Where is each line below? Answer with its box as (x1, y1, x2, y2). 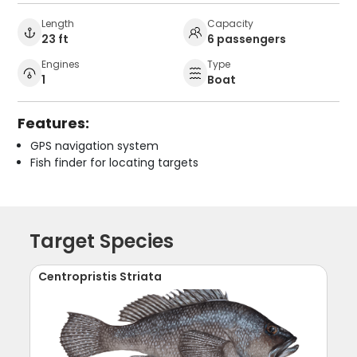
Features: (18, 112, 90, 133)
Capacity (207, 16, 253, 30)
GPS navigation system (30, 137, 159, 154)
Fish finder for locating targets (30, 154, 199, 171)
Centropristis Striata (38, 268, 163, 284)
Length (41, 16, 75, 30)
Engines (41, 57, 80, 71)
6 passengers (207, 30, 286, 47)
